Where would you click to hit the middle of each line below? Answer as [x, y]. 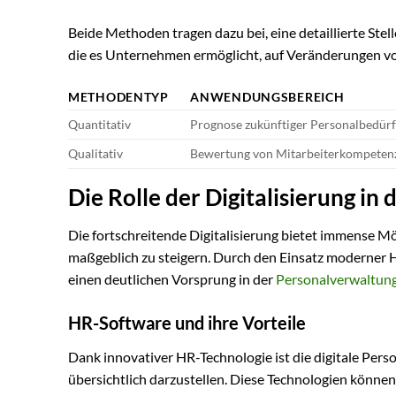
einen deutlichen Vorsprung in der [172, 278]
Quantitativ [99, 125]
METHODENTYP [118, 97]
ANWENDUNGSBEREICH [267, 97]
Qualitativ [95, 154]
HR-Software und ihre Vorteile [187, 322]
